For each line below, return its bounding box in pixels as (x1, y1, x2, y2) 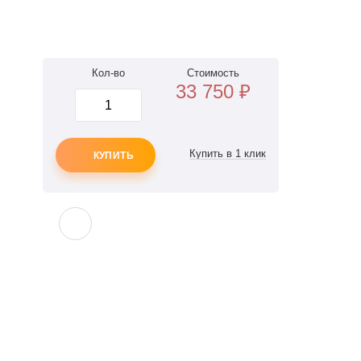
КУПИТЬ (93, 150, 135, 162)
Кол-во (91, 67, 125, 79)
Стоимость (187, 67, 240, 79)
